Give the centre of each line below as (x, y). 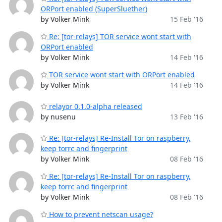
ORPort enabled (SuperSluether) (94, 9)
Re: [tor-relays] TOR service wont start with (119, 36)
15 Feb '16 (186, 19)
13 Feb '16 (186, 117)
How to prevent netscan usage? (100, 214)
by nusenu (58, 117)
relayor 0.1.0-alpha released (94, 106)
